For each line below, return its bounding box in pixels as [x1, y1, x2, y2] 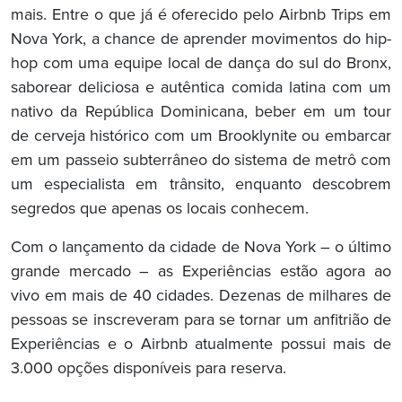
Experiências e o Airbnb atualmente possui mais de [11, 335, 391, 355]
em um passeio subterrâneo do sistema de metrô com [11, 151, 391, 171]
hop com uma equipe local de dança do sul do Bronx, [11, 54, 391, 74]
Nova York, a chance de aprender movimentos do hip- [11, 30, 391, 50]
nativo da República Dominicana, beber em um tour [11, 102, 391, 123]
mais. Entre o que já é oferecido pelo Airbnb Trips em [11, 5, 391, 26]
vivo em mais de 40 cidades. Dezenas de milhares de [11, 286, 391, 307]
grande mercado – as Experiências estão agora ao [11, 262, 391, 283]
